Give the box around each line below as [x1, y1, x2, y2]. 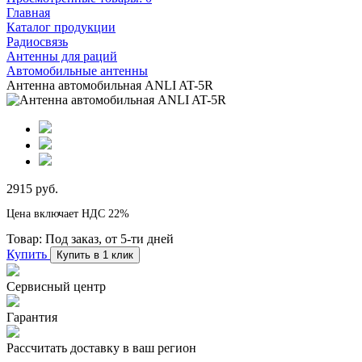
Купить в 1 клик [57, 248, 133, 261]
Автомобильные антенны [6, 63, 148, 78]
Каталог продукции [6, 19, 116, 34]
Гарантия [6, 309, 57, 324]
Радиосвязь [6, 34, 68, 48]
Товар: [6, 231, 45, 246]
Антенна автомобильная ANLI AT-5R [6, 78, 213, 92]
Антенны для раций [6, 48, 117, 63]
